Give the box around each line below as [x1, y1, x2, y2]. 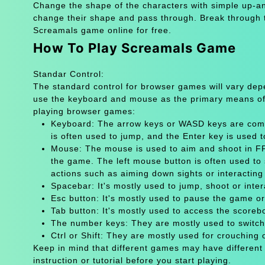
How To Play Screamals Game [33, 40, 236, 56]
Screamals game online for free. [33, 25, 172, 35]
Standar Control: [33, 69, 104, 79]
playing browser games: [33, 106, 135, 116]
